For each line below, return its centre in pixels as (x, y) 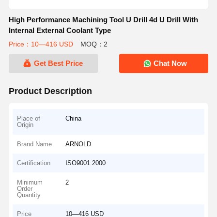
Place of (29, 119)
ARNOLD (78, 144)
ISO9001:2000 (86, 163)
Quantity (29, 195)
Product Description (50, 91)
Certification (34, 163)
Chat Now (169, 63)
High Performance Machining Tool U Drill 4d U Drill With (103, 20)
